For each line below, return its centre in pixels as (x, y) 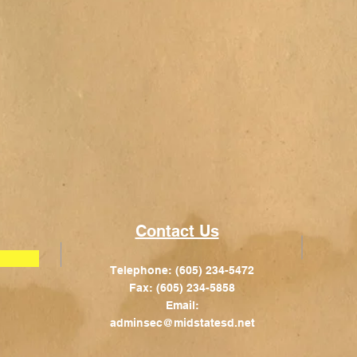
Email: (182, 306)
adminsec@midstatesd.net (182, 323)
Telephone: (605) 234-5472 (182, 271)
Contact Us (177, 231)
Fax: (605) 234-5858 (182, 288)
